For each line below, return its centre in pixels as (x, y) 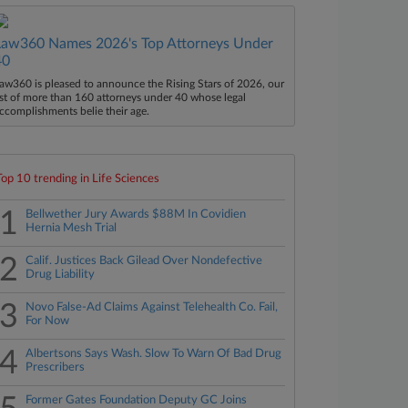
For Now (48, 321)
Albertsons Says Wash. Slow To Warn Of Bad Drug (154, 354)
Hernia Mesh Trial (71, 228)
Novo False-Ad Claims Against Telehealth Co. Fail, (152, 307)
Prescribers (56, 367)
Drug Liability (61, 275)
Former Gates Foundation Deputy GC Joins (137, 400)
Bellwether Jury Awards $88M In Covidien (136, 214)
